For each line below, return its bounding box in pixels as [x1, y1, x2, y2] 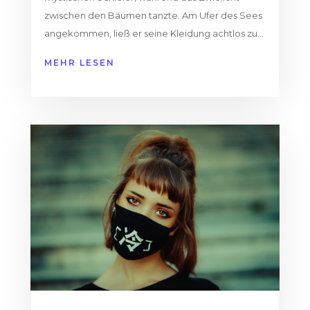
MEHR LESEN [44, 57, 115, 68]
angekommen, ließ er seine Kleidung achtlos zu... [44, 27, 264, 39]
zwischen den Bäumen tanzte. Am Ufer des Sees [44, 9, 262, 21]
